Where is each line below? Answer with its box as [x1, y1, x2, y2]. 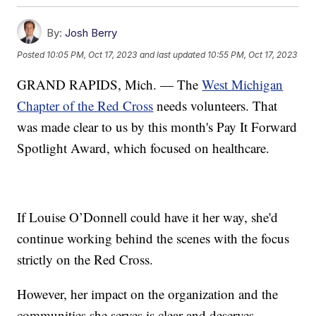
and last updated [140, 49, 206, 60]
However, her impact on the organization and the [17, 284, 279, 303]
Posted [17, 49, 47, 60]
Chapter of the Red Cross [17, 96, 154, 114]
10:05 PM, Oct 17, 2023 [47, 49, 138, 60]
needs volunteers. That [153, 96, 278, 114]
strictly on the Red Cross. [17, 250, 154, 268]
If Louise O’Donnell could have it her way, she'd [17, 207, 279, 226]
